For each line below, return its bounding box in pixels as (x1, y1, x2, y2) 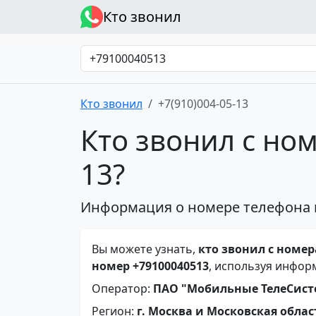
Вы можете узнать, (92, 241, 198, 257)
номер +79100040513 (92, 258, 209, 274)
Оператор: (92, 281, 153, 296)
